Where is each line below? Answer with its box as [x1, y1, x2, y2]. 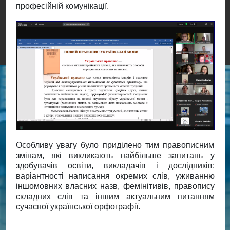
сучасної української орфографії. [15, 202, 140, 212]
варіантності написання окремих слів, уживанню [15, 171, 215, 181]
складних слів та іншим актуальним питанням [15, 192, 215, 201]
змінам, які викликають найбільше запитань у [15, 151, 215, 160]
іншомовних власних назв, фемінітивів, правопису [15, 182, 215, 191]
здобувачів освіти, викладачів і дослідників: [15, 161, 215, 170]
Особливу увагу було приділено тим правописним [15, 141, 215, 150]
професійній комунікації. [15, 1, 109, 10]
